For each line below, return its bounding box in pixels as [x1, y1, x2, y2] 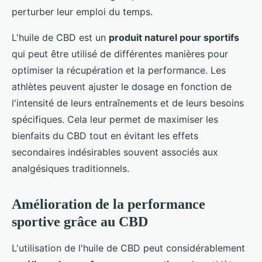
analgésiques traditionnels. [12, 162, 129, 174]
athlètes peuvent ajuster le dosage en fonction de [12, 80, 232, 92]
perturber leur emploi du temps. [12, 5, 153, 18]
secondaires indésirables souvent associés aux [12, 146, 218, 158]
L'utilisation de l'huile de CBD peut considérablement [12, 242, 245, 254]
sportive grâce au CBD [12, 213, 148, 229]
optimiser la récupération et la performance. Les [12, 64, 226, 76]
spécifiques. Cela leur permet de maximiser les [12, 113, 218, 125]
